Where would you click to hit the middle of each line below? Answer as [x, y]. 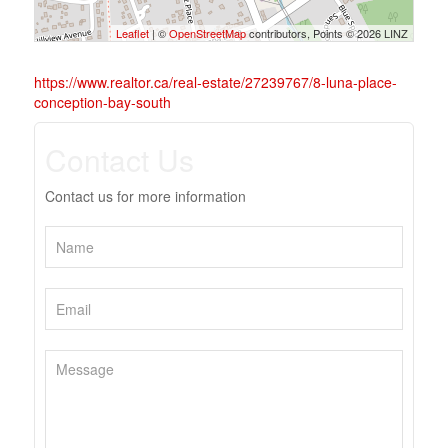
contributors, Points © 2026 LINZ [327, 33]
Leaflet [133, 33]
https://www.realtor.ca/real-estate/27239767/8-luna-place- [215, 82]
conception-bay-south [102, 102]
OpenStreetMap [208, 33]
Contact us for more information [145, 196]
